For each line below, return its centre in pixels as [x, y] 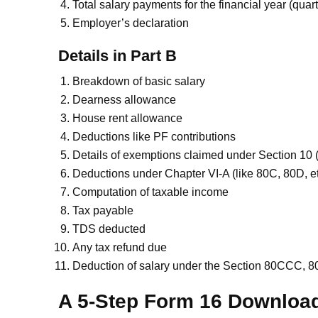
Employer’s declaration [131, 23]
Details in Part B [117, 56]
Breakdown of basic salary [139, 81]
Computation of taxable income [150, 192]
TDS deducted [109, 229]
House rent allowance [127, 118]
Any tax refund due [120, 247]
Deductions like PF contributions [154, 137]
